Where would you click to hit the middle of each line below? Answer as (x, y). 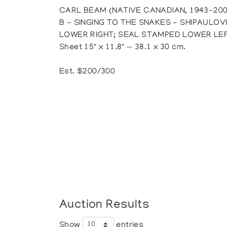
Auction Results (105, 205)
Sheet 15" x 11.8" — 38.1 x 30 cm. (123, 48)
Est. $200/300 (87, 72)
